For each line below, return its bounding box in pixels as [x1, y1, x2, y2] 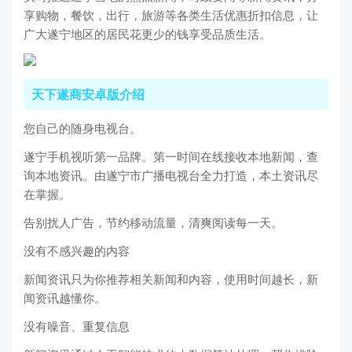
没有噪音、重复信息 [24, 319, 130, 334]
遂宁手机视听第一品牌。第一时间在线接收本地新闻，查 [24, 149, 318, 164]
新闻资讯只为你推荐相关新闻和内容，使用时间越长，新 [24, 272, 318, 287]
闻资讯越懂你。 [24, 291, 106, 306]
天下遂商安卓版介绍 [31, 86, 145, 102]
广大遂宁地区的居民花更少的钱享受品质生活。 [24, 27, 271, 42]
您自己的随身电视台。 [24, 121, 141, 136]
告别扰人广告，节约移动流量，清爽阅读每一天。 [24, 215, 283, 230]
